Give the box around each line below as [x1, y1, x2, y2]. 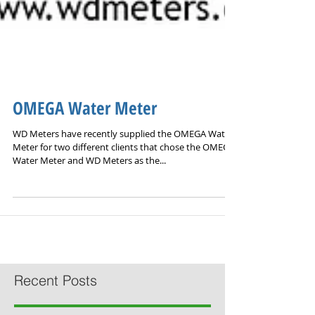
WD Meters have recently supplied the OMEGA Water [13, 152, 233, 165]
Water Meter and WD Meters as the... [13, 179, 166, 191]
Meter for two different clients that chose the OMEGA [13, 165, 235, 178]
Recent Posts [14, 296, 97, 314]
